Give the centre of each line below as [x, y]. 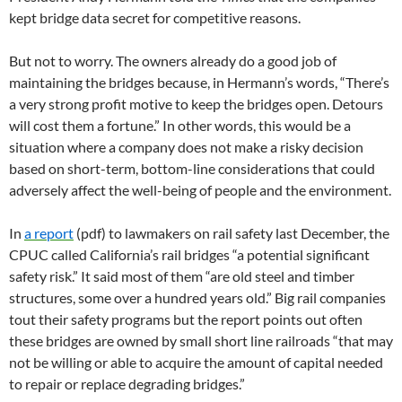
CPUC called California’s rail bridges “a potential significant [189, 254]
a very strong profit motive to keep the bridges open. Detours [196, 103]
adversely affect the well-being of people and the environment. [200, 189]
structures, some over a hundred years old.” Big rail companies [197, 297]
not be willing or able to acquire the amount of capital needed [196, 362]
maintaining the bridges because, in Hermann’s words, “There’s [199, 82]
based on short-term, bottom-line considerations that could [192, 168]
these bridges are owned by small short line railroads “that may [201, 340]
